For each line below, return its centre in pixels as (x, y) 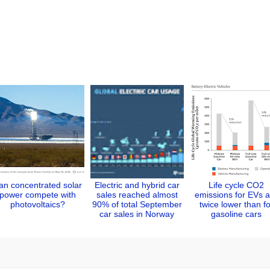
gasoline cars (236, 214)
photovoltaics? (37, 204)
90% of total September (137, 204)
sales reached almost (137, 194)
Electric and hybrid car (137, 185)
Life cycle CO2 (236, 185)
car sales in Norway (137, 214)
